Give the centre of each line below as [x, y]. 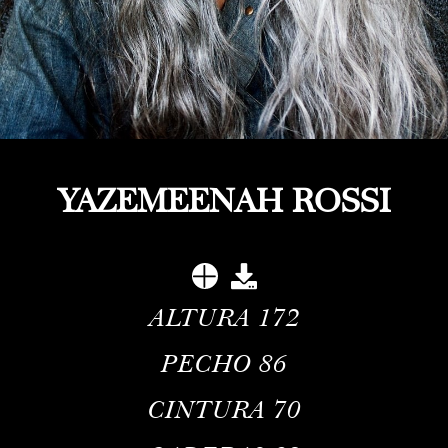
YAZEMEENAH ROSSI [224, 201]
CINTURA [206, 409]
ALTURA [199, 317]
